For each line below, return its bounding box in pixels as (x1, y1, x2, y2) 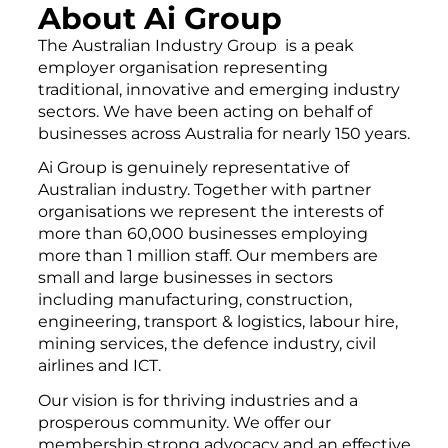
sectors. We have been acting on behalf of (37, 101, 372, 121)
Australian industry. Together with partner (37, 180, 371, 200)
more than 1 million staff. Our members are (37, 246, 378, 266)
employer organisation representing (37, 57, 328, 77)
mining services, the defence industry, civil (37, 334, 376, 354)
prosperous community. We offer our (37, 412, 331, 432)
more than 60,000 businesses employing (37, 224, 368, 244)
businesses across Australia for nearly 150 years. (37, 123, 410, 143)
